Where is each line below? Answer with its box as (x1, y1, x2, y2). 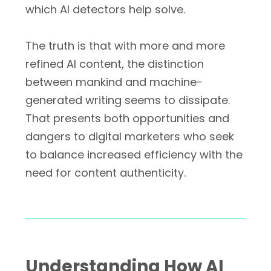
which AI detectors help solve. (25, 2, 185, 17)
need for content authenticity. (25, 165, 186, 180)
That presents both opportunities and (25, 111, 229, 126)
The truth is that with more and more (25, 38, 225, 53)
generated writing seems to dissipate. (25, 93, 230, 108)
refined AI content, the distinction (25, 56, 204, 71)
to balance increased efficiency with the (25, 147, 243, 162)
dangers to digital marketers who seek (25, 129, 234, 144)
